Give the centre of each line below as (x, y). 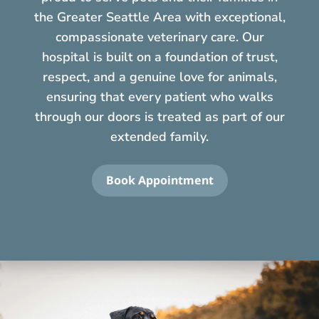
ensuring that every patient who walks (159, 97)
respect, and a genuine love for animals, (159, 77)
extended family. (159, 137)
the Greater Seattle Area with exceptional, (159, 17)
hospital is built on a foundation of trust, (159, 57)
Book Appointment (159, 180)
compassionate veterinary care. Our (159, 37)
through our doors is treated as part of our (159, 117)
